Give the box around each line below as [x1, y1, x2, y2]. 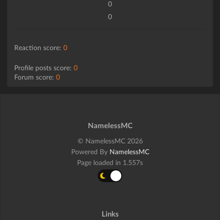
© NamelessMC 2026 [77, 137, 143, 145]
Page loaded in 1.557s [77, 158, 143, 167]
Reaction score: [14, 43, 63, 52]
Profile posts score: [14, 63, 74, 72]
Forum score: [14, 72, 56, 81]
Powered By [71, 147, 110, 156]
